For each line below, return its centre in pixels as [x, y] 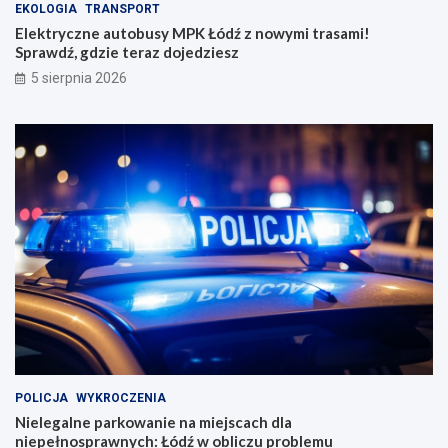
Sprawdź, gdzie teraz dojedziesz [127, 52]
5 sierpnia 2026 [79, 78]
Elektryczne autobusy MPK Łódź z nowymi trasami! [192, 33]
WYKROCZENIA [121, 397]
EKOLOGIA [46, 9]
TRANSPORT [122, 9]
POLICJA [41, 397]
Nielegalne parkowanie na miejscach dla [153, 421]
